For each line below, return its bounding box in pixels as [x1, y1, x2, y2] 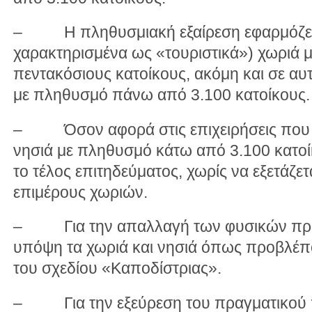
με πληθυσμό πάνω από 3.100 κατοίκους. [13, 86, 310, 104]
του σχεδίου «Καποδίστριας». [13, 259, 221, 278]
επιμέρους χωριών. [13, 182, 148, 201]
